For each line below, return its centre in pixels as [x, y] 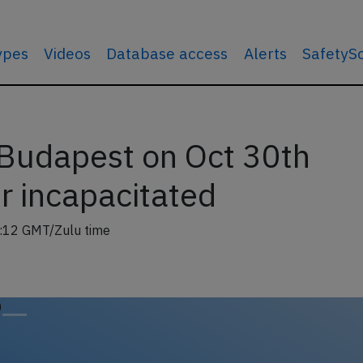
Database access [167, 53]
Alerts [265, 53]
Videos [68, 53]
